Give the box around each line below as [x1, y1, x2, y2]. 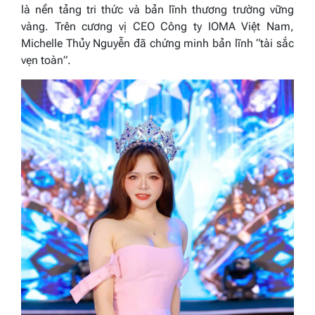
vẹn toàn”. [21, 53, 71, 67]
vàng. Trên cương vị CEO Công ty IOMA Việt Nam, [21, 19, 294, 33]
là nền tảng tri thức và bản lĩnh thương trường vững [21, 2, 294, 16]
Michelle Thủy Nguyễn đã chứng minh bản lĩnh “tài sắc [21, 36, 294, 50]
